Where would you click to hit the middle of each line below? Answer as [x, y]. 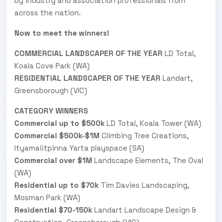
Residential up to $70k [56, 185]
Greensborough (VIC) [51, 90]
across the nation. [48, 12]
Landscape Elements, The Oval [148, 160]
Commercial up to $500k [59, 123]
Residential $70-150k [53, 210]
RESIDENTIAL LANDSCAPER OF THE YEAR [87, 78]
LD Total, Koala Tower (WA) [153, 123]
